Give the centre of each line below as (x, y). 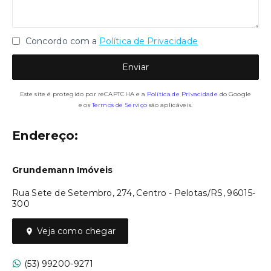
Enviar (135, 67)
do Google (235, 94)
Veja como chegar (77, 231)
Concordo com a (60, 41)
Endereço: (45, 135)
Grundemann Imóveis (63, 170)
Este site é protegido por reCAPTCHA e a (82, 94)
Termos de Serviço (119, 105)
